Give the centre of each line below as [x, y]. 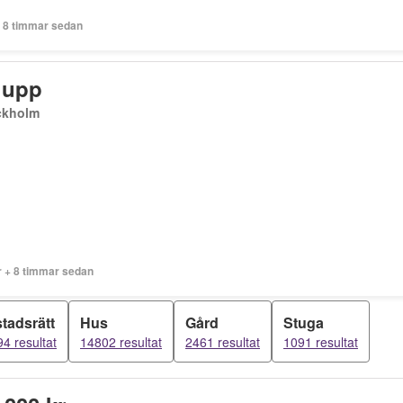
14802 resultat [121, 342]
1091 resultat [321, 342]
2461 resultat [223, 342]
